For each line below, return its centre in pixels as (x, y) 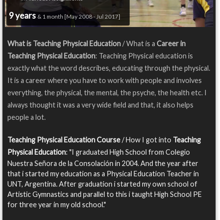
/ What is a (139, 44)
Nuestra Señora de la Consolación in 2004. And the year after (103, 164)
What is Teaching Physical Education (64, 44)
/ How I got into (147, 140)
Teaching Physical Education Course (64, 140)
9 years (23, 16)
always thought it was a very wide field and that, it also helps (100, 105)
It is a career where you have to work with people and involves (105, 81)
